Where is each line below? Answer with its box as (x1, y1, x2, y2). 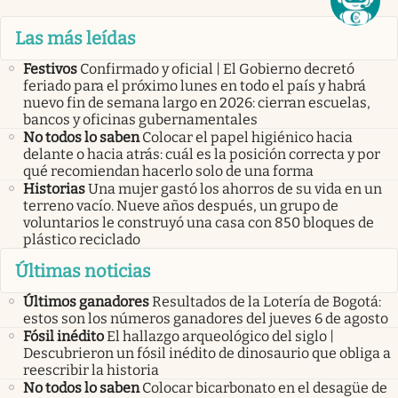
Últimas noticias (15, 259, 151, 282)
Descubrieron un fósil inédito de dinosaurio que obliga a (23, 344, 391, 362)
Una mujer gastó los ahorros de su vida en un (88, 180, 382, 198)
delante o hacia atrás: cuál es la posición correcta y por (23, 146, 380, 163)
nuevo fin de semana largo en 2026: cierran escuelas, (23, 94, 370, 112)
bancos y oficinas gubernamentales (23, 111, 258, 129)
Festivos (23, 60, 77, 78)
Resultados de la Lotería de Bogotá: (152, 292, 381, 310)
